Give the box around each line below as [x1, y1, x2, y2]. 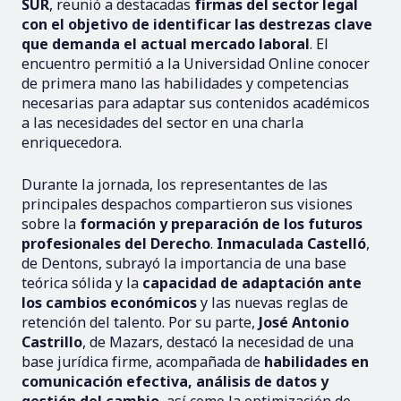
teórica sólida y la [21, 272, 142, 293]
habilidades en [264, 351, 369, 371]
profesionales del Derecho [21, 233, 210, 253]
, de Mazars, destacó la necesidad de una [82, 331, 354, 352]
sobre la [21, 213, 80, 234]
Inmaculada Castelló [213, 233, 366, 253]
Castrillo [21, 331, 82, 352]
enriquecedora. [21, 132, 122, 152]
